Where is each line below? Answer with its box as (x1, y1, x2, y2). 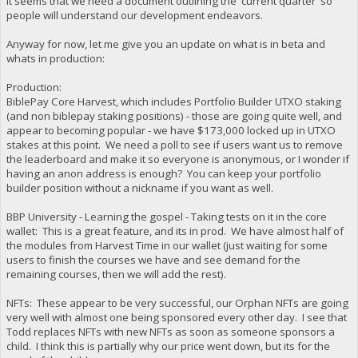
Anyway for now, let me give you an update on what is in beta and (6, 36, 325, 51)
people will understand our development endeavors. (6, 7, 263, 22)
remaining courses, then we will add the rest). (6, 266, 226, 281)
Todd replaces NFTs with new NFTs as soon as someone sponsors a (6, 324, 335, 339)
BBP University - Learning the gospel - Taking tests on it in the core (6, 209, 327, 224)
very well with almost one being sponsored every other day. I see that (6, 309, 347, 324)
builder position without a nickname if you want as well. (6, 180, 273, 195)
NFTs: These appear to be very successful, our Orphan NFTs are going (6, 295, 348, 310)
